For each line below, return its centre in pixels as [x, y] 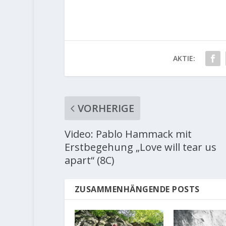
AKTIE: [184, 58]
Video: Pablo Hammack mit [128, 134]
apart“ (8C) [89, 160]
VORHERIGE [106, 108]
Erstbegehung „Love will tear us [140, 147]
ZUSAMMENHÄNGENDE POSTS [137, 189]
